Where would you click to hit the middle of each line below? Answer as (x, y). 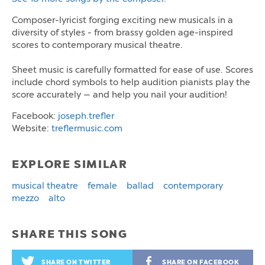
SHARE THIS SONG (70, 234)
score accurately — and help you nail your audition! (119, 95)
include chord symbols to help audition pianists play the (131, 83)
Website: (32, 129)
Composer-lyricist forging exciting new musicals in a (122, 20)
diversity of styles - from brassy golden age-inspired (122, 33)
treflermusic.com (87, 129)
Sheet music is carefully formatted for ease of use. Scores (132, 70)
